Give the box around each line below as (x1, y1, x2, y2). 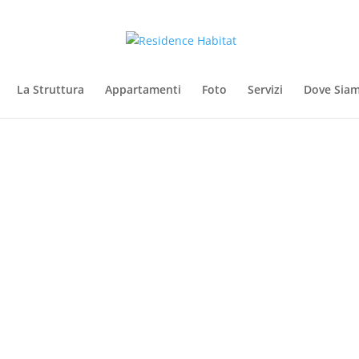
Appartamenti (104, 82, 181, 97)
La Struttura (16, 82, 84, 97)
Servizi (247, 82, 283, 97)
